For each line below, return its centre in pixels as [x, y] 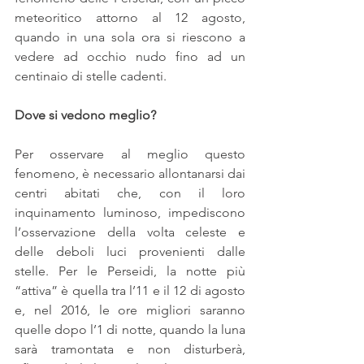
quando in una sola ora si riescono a [130, 37]
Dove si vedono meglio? [85, 115]
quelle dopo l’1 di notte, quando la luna [130, 329]
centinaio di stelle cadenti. [91, 76]
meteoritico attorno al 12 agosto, [130, 17]
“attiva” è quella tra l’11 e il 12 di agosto [130, 290]
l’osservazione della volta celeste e [130, 232]
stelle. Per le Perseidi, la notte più [130, 271]
